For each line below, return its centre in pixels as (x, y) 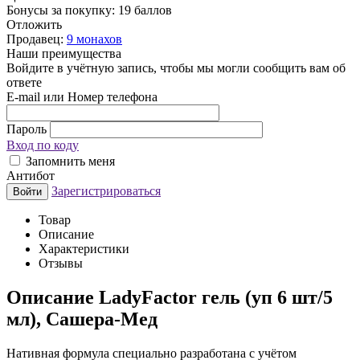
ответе (24, 82)
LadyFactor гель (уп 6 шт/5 (216, 297)
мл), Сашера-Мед (82, 319)
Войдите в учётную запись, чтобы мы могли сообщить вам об (176, 67)
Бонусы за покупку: (61, 10)
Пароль (28, 129)
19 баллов (145, 10)
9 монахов (94, 39)
